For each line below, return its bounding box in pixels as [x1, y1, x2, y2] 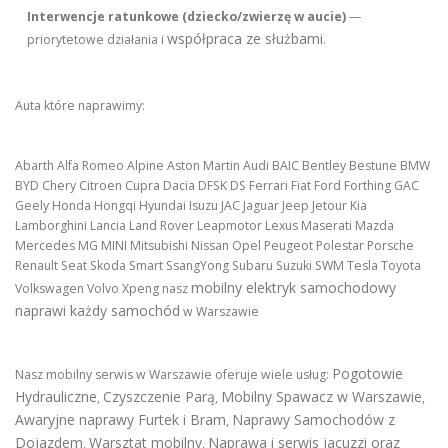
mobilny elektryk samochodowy [191, 277, 396, 297]
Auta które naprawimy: [15, 96, 145, 114]
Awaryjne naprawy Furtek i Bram [15, 409, 226, 429]
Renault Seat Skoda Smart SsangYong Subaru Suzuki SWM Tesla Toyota [15, 256, 421, 274]
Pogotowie [332, 363, 403, 383]
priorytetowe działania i [27, 30, 168, 48]
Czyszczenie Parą [103, 386, 215, 406]
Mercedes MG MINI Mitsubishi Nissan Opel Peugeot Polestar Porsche [15, 236, 414, 254]
